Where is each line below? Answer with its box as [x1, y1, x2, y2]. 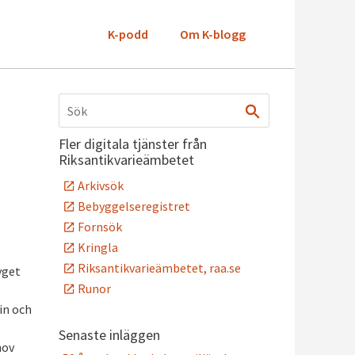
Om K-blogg [180, 26, 246, 42]
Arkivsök [78, 177, 124, 193]
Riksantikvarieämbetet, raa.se [78, 260, 241, 276]
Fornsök [78, 219, 122, 235]
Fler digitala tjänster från [59, 135, 207, 153]
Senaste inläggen [59, 326, 160, 344]
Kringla [78, 239, 118, 255]
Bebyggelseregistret [78, 198, 190, 214]
